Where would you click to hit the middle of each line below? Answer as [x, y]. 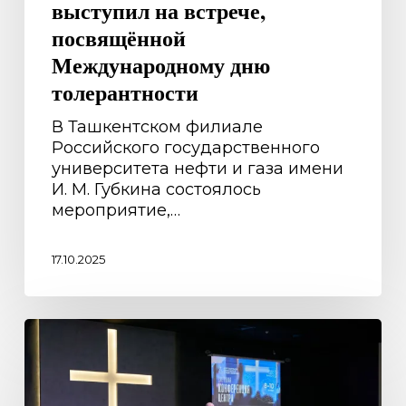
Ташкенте [64, 349]
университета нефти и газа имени [197, 169]
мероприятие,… [116, 210]
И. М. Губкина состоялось [156, 189]
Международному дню [160, 65]
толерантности [125, 92]
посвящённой [118, 38]
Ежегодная [71, 391]
